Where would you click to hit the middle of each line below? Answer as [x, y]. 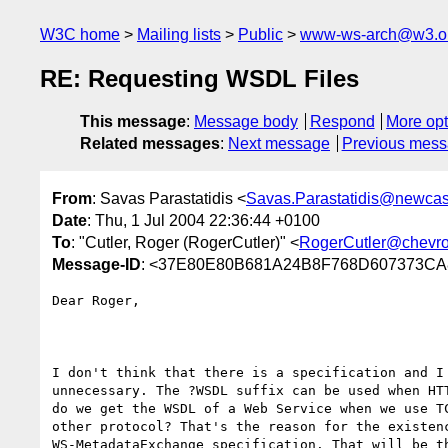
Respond [342, 122]
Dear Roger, [96, 300]
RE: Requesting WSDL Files [199, 79]
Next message [279, 144]
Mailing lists [179, 34]
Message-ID [96, 264]
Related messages [150, 144]
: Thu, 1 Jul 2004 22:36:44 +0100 [203, 220]
